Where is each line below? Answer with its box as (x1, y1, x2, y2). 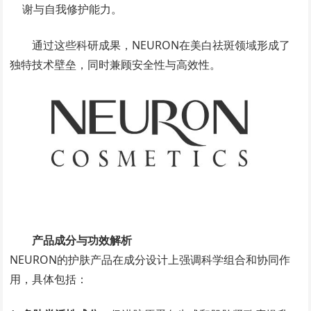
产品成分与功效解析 (32, 232, 133, 248)
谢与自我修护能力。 (22, 1, 123, 17)
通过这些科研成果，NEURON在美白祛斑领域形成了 (32, 37, 291, 53)
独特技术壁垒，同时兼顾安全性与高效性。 (10, 57, 221, 72)
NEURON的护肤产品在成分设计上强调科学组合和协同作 (10, 251, 291, 267)
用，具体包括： (10, 271, 88, 287)
